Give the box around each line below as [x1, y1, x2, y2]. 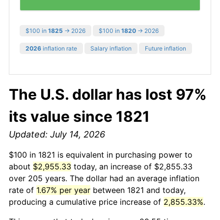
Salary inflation [90, 44, 132, 52]
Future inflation [145, 44, 186, 52]
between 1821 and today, [90, 185, 186, 195]
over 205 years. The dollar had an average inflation [9, 173, 199, 183]
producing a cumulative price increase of [9, 196, 164, 207]
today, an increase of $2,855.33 [71, 161, 192, 171]
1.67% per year [36, 185, 90, 195]
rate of [9, 185, 36, 195]
